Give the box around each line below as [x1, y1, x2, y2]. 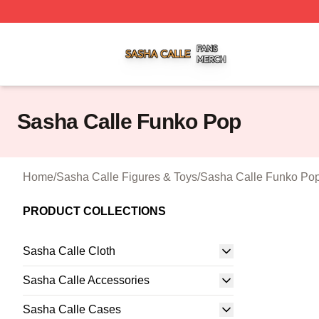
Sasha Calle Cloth [23, 245, 115, 257]
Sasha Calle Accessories [23, 274, 150, 286]
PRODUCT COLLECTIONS [23, 205, 166, 217]
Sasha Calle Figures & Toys [56, 171, 197, 183]
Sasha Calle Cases [23, 303, 121, 315]
